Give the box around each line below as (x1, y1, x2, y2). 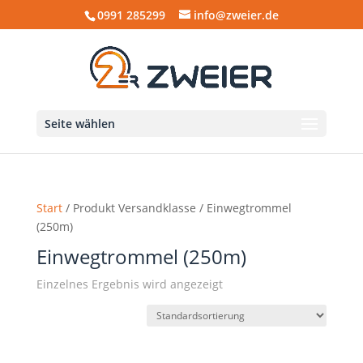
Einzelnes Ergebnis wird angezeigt (36, 276, 223, 292)
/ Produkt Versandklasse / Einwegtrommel (62, 200, 292, 216)
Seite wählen (44, 116, 115, 131)
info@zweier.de (193, 6, 279, 23)
